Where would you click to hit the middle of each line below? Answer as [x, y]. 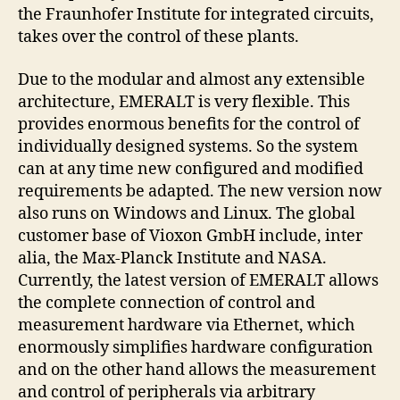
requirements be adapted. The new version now [200, 191]
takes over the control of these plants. [158, 37]
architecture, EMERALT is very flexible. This [184, 102]
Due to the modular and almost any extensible [192, 79]
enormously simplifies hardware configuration [196, 347]
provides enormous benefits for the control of [189, 124]
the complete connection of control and [167, 303]
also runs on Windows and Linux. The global [187, 213]
